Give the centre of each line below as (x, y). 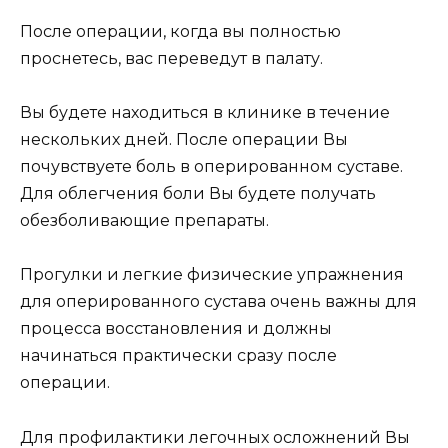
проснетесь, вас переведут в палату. (171, 58)
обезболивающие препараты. (144, 221)
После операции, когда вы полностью (180, 31)
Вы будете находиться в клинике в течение (205, 113)
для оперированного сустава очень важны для (218, 302)
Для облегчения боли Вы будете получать (198, 194)
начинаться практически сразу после (178, 356)
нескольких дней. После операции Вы (184, 140)
